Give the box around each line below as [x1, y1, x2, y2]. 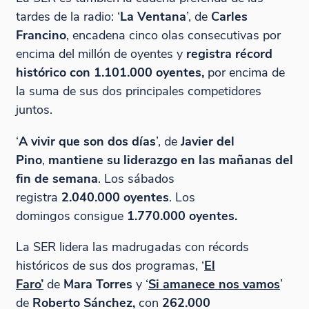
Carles [210, 8, 248, 26]
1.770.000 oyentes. [126, 206, 237, 224]
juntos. [15, 101, 52, 119]
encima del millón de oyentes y [15, 45, 186, 63]
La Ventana [119, 8, 186, 26]
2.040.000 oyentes [61, 188, 169, 206]
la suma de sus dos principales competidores [15, 82, 261, 100]
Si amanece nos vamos [148, 275, 280, 293]
